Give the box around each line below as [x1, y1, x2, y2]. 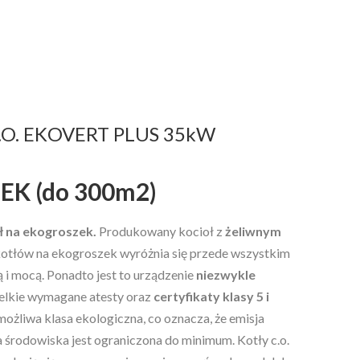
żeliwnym [225, 223, 281, 239]
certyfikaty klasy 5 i [153, 288, 269, 304]
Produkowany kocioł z [96, 223, 225, 239]
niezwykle [196, 267, 256, 282]
